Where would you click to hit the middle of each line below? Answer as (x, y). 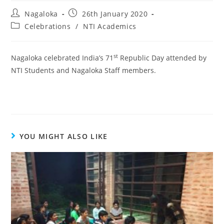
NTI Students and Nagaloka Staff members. (84, 70)
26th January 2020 (115, 14)
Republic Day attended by (162, 58)
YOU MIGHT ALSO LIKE (63, 136)
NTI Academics (110, 26)
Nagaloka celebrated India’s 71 (62, 58)
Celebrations (48, 26)
